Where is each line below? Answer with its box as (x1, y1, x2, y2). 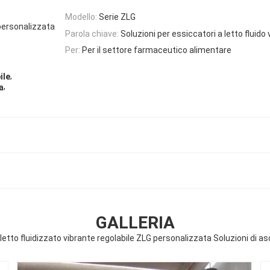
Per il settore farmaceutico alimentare (82, 45, 231, 55)
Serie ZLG (99, 12, 136, 22)
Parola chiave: (65, 28, 119, 39)
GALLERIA (95, 213, 175, 233)
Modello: (65, 12, 97, 22)
